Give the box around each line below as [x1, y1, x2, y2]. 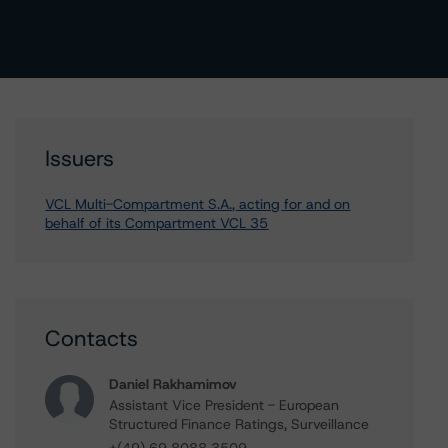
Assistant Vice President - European [109, 396, 340, 414]
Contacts [45, 324, 139, 353]
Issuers [45, 144, 115, 173]
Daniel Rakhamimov [109, 375, 238, 393]
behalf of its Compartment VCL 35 [45, 214, 269, 232]
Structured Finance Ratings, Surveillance [109, 415, 370, 433]
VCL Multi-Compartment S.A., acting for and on [45, 195, 351, 213]
